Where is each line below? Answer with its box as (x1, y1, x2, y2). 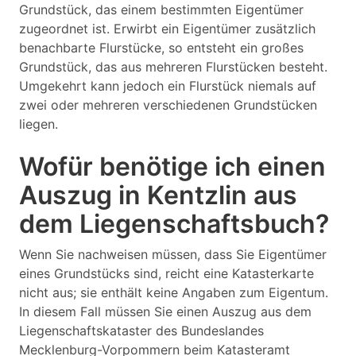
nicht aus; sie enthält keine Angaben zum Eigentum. (19, 284, 328, 300)
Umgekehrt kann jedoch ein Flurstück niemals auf (19, 78, 316, 94)
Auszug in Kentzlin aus (19, 180, 297, 211)
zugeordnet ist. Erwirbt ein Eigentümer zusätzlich (19, 21, 315, 37)
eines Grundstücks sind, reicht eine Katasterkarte (19, 265, 314, 281)
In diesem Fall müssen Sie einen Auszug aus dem (19, 304, 311, 319)
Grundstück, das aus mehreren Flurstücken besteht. (19, 59, 327, 75)
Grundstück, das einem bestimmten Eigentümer (19, 2, 304, 17)
